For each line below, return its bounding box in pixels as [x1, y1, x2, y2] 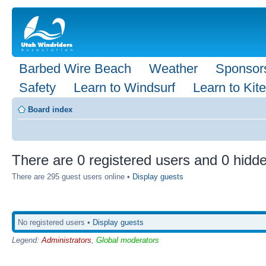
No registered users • [18, 217, 93, 227]
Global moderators [96, 235, 159, 245]
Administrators [42, 235, 91, 245]
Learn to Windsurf [74, 80, 175, 95]
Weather [149, 61, 198, 76]
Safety [19, 80, 56, 95]
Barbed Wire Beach [19, 61, 131, 76]
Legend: [12, 235, 42, 245]
